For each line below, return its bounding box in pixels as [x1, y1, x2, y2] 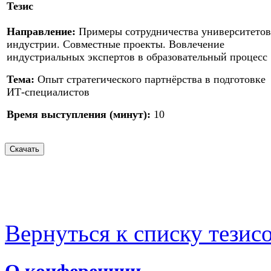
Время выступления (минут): [7, 108, 151, 121]
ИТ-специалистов [7, 86, 90, 99]
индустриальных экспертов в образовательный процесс [7, 51, 267, 64]
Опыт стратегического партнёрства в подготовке [34, 73, 266, 86]
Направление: [7, 25, 76, 38]
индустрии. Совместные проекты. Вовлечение [7, 38, 224, 51]
